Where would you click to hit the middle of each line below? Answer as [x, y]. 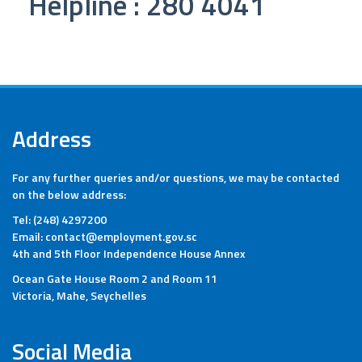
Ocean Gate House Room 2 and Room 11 [115, 278]
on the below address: [69, 194]
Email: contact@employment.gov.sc [105, 236]
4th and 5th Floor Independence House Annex [129, 253]
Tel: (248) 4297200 [59, 219]
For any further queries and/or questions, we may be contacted [176, 177]
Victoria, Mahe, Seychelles [79, 295]
